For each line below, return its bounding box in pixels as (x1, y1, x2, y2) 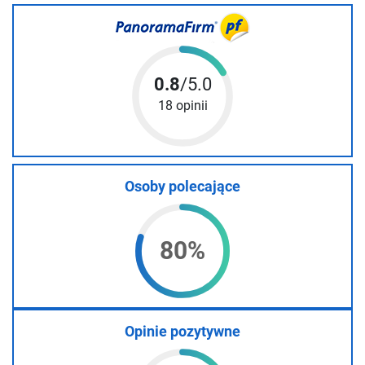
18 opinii (157, 98, 208, 114)
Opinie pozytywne (125, 323, 240, 340)
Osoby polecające (125, 178, 240, 195)
